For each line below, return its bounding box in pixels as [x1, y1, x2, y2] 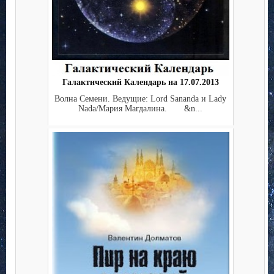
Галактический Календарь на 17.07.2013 [62, 78, 219, 87]
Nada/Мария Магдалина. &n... [78, 103, 202, 113]
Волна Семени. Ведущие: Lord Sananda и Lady [54, 94, 226, 103]
